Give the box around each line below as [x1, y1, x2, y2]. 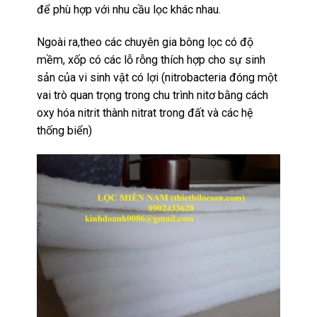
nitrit [78, 106, 100, 120]
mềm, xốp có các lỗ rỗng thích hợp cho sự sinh [37, 53, 266, 67]
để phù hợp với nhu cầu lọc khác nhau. [37, 3, 221, 17]
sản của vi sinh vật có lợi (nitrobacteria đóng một [37, 71, 278, 85]
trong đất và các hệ [156, 106, 254, 120]
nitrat [132, 106, 157, 120]
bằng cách [215, 88, 269, 103]
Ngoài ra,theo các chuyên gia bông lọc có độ [37, 35, 254, 50]
